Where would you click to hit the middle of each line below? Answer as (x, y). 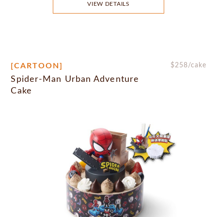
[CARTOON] (37, 66)
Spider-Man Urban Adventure (75, 80)
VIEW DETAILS (108, 4)
